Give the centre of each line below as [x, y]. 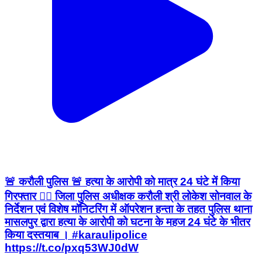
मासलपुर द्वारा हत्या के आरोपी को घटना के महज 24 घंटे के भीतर [127, 222]
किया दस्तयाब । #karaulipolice [76, 235]
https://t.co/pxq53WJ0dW [72, 248]
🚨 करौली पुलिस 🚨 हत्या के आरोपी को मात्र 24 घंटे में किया [122, 182]
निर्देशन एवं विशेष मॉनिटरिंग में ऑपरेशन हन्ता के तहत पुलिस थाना [128, 209]
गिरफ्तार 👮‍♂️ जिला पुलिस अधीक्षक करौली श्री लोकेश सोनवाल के [128, 196]
